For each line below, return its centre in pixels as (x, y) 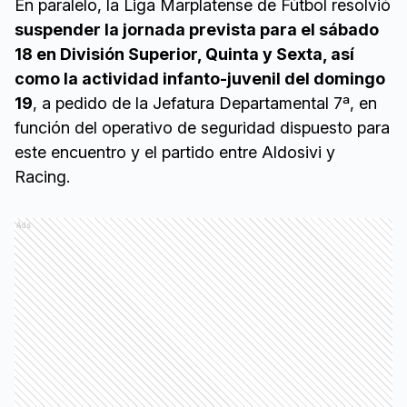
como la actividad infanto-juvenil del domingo (200, 79)
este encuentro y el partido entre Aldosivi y (175, 153)
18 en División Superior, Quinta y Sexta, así (184, 55)
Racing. (42, 177)
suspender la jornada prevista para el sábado (197, 30)
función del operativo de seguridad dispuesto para (202, 128)
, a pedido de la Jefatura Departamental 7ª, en (205, 104)
